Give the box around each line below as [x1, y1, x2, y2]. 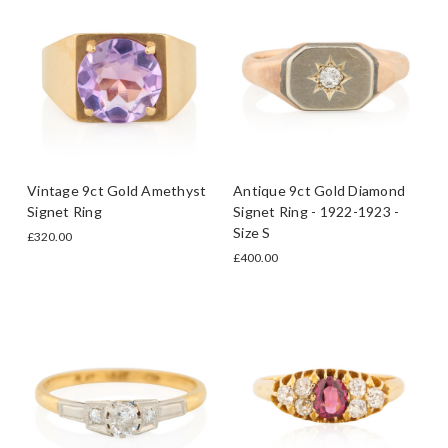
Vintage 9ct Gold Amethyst [27, 181, 207, 199]
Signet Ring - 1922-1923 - [233, 202, 400, 220]
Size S [233, 223, 271, 241]
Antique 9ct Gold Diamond [233, 181, 405, 199]
